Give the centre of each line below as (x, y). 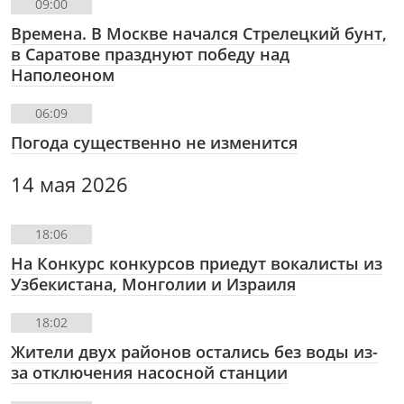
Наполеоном (63, 75)
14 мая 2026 (69, 185)
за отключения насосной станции (149, 373)
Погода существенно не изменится (154, 143)
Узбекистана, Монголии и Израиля (153, 285)
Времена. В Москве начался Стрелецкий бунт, (199, 34)
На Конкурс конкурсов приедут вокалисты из (197, 264)
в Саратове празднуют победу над (150, 55)
